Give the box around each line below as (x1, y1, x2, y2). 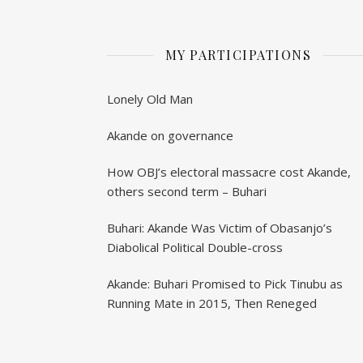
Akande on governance (107, 127, 233, 144)
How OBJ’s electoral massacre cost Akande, (107, 164, 351, 181)
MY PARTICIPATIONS (164, 46, 312, 64)
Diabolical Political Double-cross (107, 239, 283, 256)
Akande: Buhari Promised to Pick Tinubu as (107, 275, 343, 293)
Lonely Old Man (107, 91, 193, 108)
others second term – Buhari (107, 183, 267, 200)
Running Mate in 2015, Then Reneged (107, 295, 317, 312)
